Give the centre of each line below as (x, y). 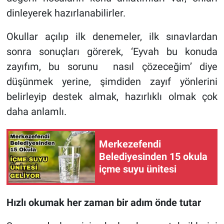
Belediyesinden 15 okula (153, 157)
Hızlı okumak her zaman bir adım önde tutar (103, 202)
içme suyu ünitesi (138, 169)
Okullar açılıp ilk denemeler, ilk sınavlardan (112, 36)
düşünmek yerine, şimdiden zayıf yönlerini (112, 81)
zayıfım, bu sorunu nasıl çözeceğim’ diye (112, 66)
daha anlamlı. (36, 111)
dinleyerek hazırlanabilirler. (66, 13)
